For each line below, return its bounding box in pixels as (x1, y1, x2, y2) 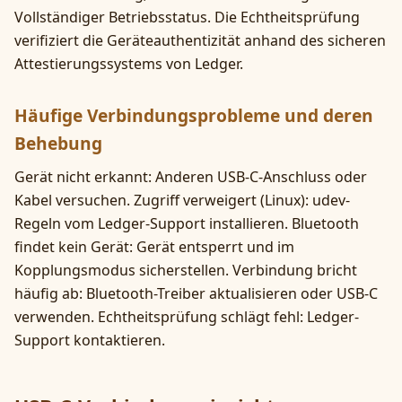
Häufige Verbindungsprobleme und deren (14, 102, 373, 127)
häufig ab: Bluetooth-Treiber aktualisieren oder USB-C (14, 284, 378, 304)
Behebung (14, 130, 102, 155)
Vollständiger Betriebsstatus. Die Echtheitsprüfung (14, 6, 360, 27)
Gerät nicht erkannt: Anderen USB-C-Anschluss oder (14, 167, 367, 188)
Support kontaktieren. (14, 330, 165, 351)
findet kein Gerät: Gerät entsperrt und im (14, 237, 294, 258)
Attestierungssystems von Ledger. (14, 53, 243, 74)
